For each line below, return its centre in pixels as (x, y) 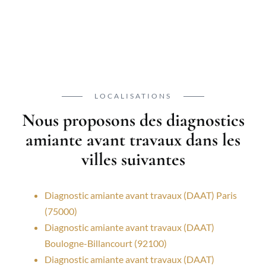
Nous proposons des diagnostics (133, 121)
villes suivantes (133, 160)
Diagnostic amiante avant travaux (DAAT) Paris (141, 195)
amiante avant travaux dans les (133, 140)
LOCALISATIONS (133, 96)
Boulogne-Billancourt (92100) (106, 243)
